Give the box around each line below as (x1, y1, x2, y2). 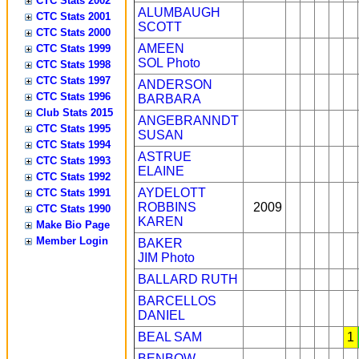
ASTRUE (138, 150, 192, 163)
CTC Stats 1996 (36, 91, 111, 103)
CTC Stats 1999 (36, 42, 111, 54)
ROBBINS (138, 200, 196, 214)
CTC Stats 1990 (36, 203, 111, 215)
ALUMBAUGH (138, 6, 220, 19)
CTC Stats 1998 (36, 58, 111, 71)
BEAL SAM (138, 330, 202, 344)
